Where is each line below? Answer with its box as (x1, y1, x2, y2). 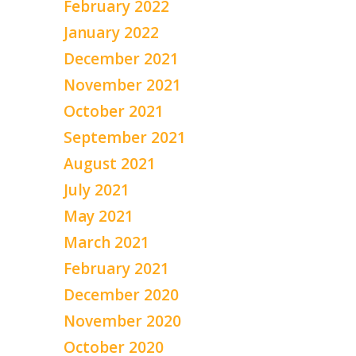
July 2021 (64, 179, 130, 200)
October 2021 (64, 100, 164, 122)
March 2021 (64, 231, 149, 253)
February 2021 (64, 257, 169, 279)
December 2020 (64, 284, 179, 305)
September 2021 (64, 126, 186, 148)
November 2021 (64, 74, 181, 95)
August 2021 (64, 153, 156, 174)
